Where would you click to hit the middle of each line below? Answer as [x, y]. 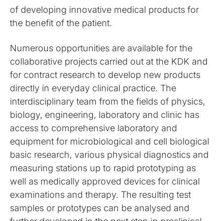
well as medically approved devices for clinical [105, 181]
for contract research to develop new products [105, 75]
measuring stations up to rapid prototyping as [103, 168]
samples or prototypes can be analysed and [100, 208]
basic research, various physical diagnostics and [110, 155]
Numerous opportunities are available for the [101, 48]
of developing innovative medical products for [105, 10]
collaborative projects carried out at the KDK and [109, 61]
